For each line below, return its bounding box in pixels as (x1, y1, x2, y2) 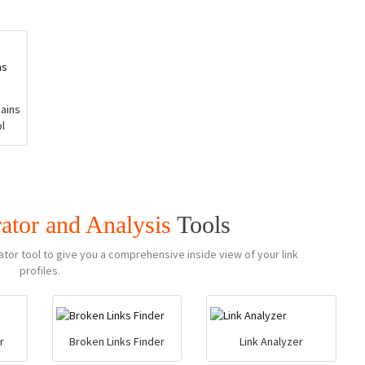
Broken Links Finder (68, 334, 165, 349)
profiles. (19, 263, 60, 278)
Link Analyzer (240, 334, 304, 349)
